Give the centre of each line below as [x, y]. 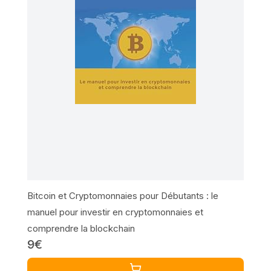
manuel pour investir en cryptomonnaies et [115, 212]
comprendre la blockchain [81, 229]
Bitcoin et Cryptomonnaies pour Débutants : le [122, 196]
